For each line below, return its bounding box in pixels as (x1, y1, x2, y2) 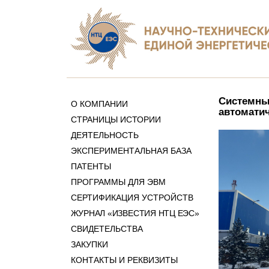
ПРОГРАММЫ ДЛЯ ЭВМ (70, 177, 166, 187)
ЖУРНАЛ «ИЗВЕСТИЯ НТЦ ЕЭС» (70, 208, 199, 218)
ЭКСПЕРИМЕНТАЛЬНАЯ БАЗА (70, 146, 192, 156)
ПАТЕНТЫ (70, 162, 111, 171)
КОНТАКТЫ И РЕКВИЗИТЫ (70, 255, 178, 265)
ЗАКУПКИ (70, 240, 108, 249)
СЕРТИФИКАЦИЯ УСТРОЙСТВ (70, 193, 193, 202)
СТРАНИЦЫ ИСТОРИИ (70, 115, 161, 124)
